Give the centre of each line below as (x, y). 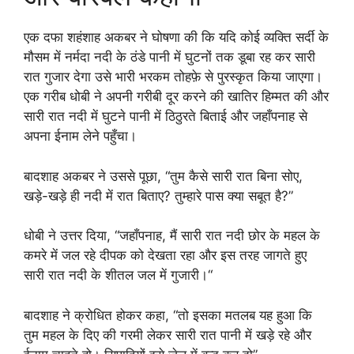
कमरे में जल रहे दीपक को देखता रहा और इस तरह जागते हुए (165, 256)
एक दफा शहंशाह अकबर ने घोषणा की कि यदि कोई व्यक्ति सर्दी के (176, 38)
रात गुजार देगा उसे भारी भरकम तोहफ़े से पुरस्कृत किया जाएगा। (173, 77)
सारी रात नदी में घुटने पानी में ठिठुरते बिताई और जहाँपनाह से (166, 117)
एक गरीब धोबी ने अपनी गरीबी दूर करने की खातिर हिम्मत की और (176, 97)
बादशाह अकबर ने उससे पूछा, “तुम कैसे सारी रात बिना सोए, (163, 176)
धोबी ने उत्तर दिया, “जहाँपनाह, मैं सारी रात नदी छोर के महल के (172, 236)
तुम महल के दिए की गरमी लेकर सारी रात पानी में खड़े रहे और (168, 335)
